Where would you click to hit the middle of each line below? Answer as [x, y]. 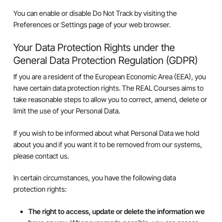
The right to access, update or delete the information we [116, 211]
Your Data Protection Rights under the [94, 48]
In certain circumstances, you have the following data [94, 178]
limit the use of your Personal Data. [66, 111]
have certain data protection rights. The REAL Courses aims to [108, 88]
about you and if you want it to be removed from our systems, [108, 144]
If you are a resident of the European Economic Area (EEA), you [110, 77]
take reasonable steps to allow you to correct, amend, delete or [110, 100]
